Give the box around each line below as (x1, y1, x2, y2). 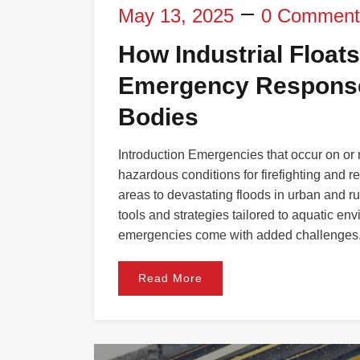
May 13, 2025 (118, 4, 234, 27)
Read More (138, 271, 202, 284)
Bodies (118, 103, 198, 130)
